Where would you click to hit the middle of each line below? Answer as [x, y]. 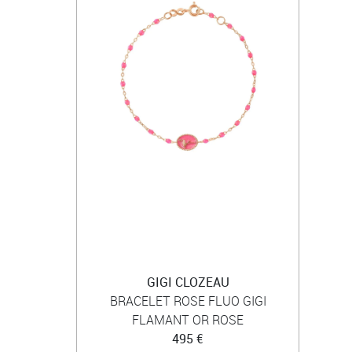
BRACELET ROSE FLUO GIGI [188, 301]
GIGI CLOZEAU [188, 282]
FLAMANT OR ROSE [188, 320]
